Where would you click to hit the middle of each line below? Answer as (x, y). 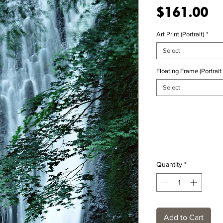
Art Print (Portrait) (180, 34)
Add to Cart (184, 218)
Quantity (169, 165)
